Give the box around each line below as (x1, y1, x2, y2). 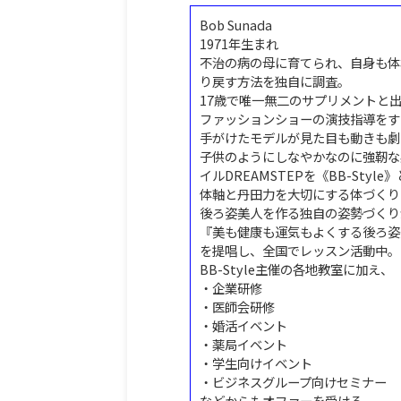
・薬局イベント (200, 335, 287, 354)
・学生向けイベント (200, 354, 312, 372)
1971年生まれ (200, 34, 278, 53)
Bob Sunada (200, 15, 272, 34)
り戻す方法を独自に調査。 (200, 72, 350, 90)
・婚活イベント (200, 316, 287, 335)
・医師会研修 (200, 297, 275, 316)
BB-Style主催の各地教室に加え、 (200, 260, 393, 278)
